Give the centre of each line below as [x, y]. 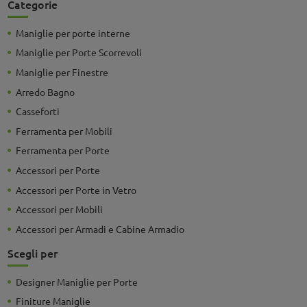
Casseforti [37, 111]
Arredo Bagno [45, 91]
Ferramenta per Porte [62, 150]
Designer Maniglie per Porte [76, 281]
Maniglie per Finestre [62, 72]
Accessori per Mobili [59, 209]
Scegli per [32, 253]
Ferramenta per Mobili [64, 131]
